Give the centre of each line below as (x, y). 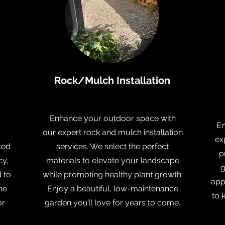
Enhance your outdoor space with (113, 118)
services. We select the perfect (113, 146)
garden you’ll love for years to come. (113, 203)
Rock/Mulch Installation (112, 80)
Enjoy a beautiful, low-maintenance (113, 189)
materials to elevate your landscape (113, 160)
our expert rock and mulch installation (113, 132)
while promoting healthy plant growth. (113, 175)
